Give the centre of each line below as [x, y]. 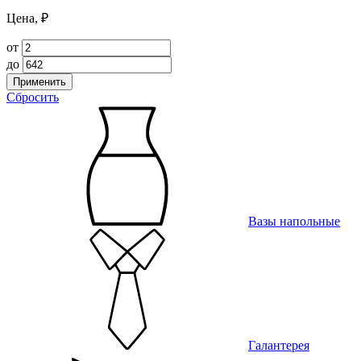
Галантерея [279, 346]
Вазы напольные [294, 222]
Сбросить [33, 98]
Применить [39, 82]
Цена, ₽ [27, 19]
